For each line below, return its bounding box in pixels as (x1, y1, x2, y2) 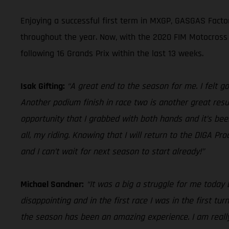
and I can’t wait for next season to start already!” (20, 145, 204, 157)
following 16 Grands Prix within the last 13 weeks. (20, 47, 203, 59)
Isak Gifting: (20, 80, 67, 92)
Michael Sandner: (20, 178, 84, 190)
